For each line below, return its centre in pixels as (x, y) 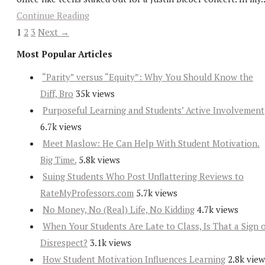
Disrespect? (64, 242)
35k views (95, 93)
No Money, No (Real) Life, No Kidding (119, 209)
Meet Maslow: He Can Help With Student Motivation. (151, 143)
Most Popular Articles (64, 54)
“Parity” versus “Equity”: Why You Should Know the (148, 77)
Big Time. (58, 159)
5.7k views (157, 193)
